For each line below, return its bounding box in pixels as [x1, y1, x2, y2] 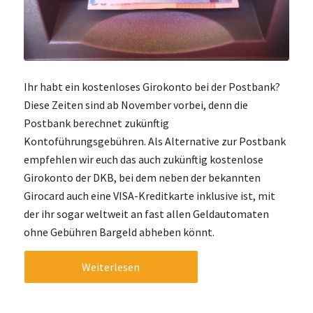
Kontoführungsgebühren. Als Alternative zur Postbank [23, 133, 286, 148]
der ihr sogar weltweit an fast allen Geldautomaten [23, 206, 269, 221]
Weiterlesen [82, 260, 140, 275]
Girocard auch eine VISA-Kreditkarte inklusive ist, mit [23, 188, 275, 203]
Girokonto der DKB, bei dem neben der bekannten [23, 170, 261, 184]
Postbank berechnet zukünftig [23, 115, 169, 130]
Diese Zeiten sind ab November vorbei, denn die [23, 97, 248, 112]
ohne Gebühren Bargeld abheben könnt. [23, 224, 214, 239]
